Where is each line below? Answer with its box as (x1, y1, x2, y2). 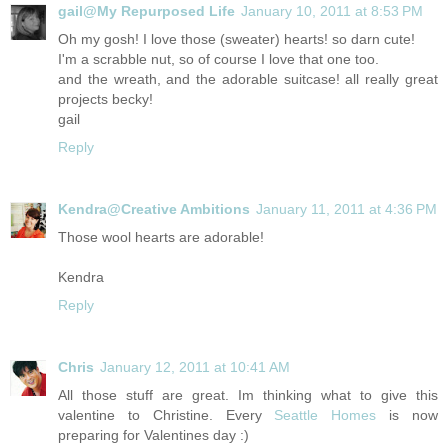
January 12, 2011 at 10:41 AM (100, 359, 290, 376)
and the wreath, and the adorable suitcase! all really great (58, 71, 438, 88)
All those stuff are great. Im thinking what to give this (58, 387, 438, 404)
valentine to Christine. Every (58, 407, 275, 424)
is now (376, 407, 439, 424)
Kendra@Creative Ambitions (58, 201, 250, 218)
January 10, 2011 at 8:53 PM (241, 3, 423, 20)
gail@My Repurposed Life (58, 3, 235, 20)
